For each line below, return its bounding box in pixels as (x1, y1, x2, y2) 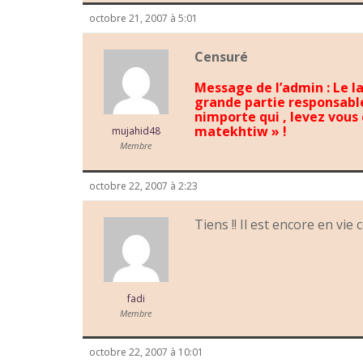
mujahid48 (111, 124, 160, 139)
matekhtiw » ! (194, 122, 287, 141)
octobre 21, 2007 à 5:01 (89, 11, 198, 26)
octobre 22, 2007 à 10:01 (89, 345, 203, 360)
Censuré (194, 48, 248, 66)
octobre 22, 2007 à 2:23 (89, 179, 198, 194)
